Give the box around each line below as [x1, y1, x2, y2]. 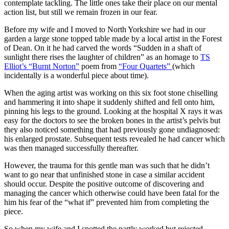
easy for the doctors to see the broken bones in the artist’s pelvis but [4, 116, 220, 125]
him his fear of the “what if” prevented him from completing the [4, 197, 209, 207]
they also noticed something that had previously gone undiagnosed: [4, 125, 220, 134]
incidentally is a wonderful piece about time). [4, 71, 149, 80]
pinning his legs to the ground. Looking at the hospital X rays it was [4, 106, 222, 116]
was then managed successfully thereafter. [4, 143, 139, 152]
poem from [79, 61, 119, 71]
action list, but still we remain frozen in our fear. [4, 7, 157, 16]
